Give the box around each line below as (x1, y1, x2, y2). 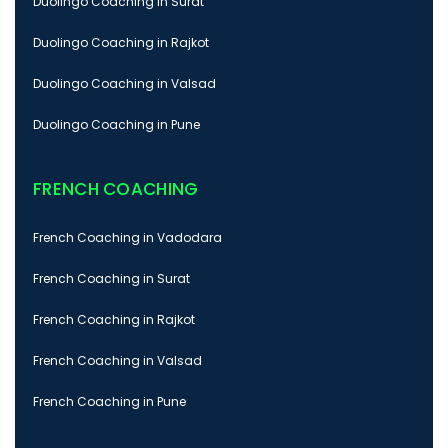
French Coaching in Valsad (33, 352, 202, 370)
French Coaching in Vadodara (33, 229, 222, 247)
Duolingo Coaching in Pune (33, 116, 200, 134)
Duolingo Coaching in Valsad (33, 75, 216, 93)
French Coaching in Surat (33, 270, 190, 288)
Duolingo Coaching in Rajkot (33, 34, 209, 52)
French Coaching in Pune (33, 393, 186, 411)
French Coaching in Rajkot (33, 311, 195, 329)
